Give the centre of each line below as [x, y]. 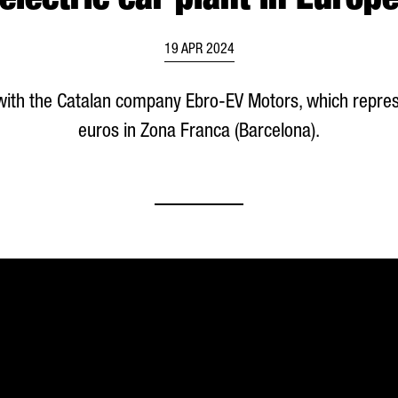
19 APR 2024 [199, 51]
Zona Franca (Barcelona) [228, 132]
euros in [109, 132]
